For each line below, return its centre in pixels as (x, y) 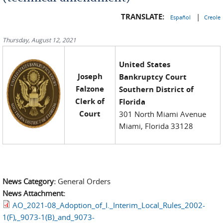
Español (181, 17)
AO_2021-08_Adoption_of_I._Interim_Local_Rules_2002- (109, 205)
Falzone (90, 89)
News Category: (30, 181)
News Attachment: (35, 193)
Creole (212, 17)
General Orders (84, 181)
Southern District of (157, 89)
